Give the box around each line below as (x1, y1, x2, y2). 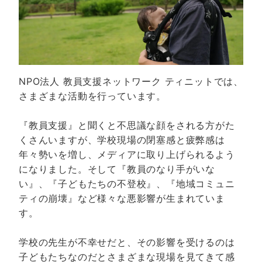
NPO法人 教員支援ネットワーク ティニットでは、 (19, 75, 243, 88)
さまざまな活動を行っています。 (19, 90, 166, 102)
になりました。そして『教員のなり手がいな (19, 163, 215, 175)
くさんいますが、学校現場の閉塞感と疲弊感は (19, 134, 225, 146)
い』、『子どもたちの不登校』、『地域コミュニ (19, 178, 235, 190)
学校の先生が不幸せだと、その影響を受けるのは (19, 236, 235, 249)
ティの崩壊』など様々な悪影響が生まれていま (19, 192, 225, 205)
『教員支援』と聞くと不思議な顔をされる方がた (19, 119, 235, 132)
